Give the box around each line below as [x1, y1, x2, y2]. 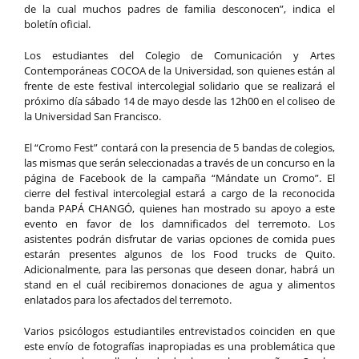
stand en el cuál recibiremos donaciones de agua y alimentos [24, 277, 335, 292]
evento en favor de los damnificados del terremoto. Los [24, 216, 335, 231]
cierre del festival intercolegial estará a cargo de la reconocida [24, 186, 335, 200]
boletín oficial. [24, 17, 91, 31]
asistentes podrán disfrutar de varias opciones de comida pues [24, 232, 335, 246]
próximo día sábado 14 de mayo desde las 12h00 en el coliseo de [24, 94, 335, 108]
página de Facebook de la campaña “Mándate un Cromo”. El [24, 171, 335, 185]
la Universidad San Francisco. [24, 109, 161, 123]
